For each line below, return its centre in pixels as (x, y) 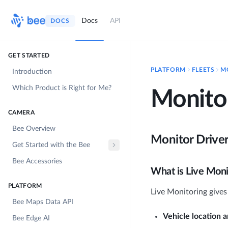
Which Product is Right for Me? (62, 88)
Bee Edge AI (31, 218)
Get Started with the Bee (51, 145)
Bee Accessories (37, 161)
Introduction (32, 72)
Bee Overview (34, 129)
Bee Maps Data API (43, 202)
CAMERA (21, 112)
